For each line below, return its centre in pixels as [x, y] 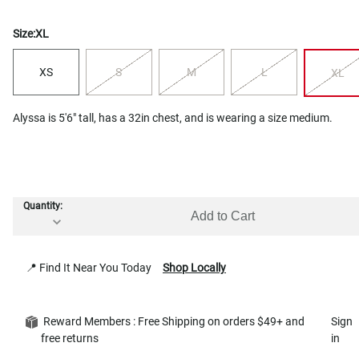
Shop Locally [194, 267]
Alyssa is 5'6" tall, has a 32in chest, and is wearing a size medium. [173, 117]
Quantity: [43, 206]
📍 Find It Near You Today [91, 267]
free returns [72, 338]
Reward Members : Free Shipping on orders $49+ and [173, 321]
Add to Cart [222, 216]
